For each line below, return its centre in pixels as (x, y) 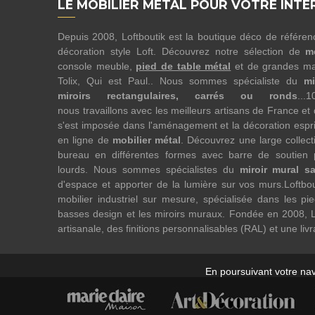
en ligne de (85, 140)
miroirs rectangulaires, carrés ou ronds (178, 96)
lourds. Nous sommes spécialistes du (149, 170)
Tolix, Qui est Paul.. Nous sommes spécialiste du (181, 81)
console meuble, (97, 66)
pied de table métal (184, 66)
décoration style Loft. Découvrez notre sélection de (182, 52)
